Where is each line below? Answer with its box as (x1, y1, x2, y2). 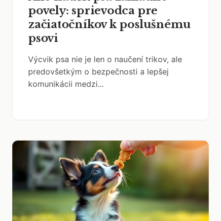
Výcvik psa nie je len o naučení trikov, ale (28, 54, 182, 64)
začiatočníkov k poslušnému (28, 18, 191, 31)
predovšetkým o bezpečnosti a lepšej (28, 67, 169, 76)
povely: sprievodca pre (28, 4, 158, 17)
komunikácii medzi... (28, 79, 104, 89)
